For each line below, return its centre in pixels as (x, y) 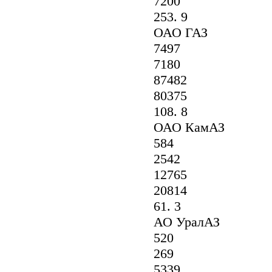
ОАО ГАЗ (173, 32)
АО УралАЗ (179, 222)
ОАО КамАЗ (182, 127)
